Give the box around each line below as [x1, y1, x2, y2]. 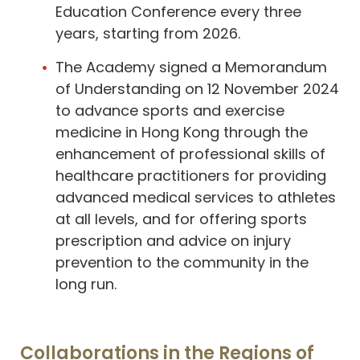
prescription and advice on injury [55, 230, 291, 251]
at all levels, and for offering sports [55, 208, 307, 229]
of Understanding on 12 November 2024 [55, 78, 339, 99]
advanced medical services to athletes [55, 186, 336, 207]
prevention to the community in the [55, 252, 309, 272]
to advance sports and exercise [55, 100, 284, 121]
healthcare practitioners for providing [55, 165, 326, 186]
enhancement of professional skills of [55, 143, 325, 164]
